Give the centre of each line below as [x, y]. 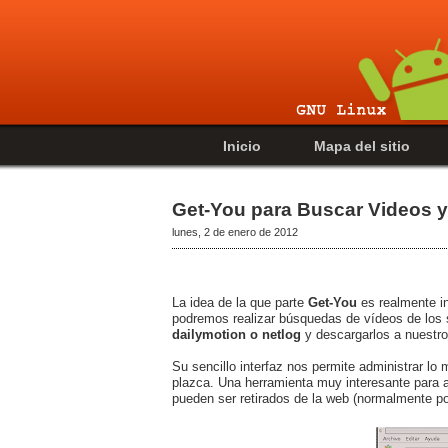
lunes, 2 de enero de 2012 [235, 231]
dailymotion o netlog [236, 334]
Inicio [242, 146]
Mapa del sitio [362, 146]
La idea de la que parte [240, 302]
